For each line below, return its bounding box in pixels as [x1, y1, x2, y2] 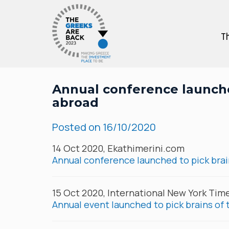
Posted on [52, 120, 103, 134]
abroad [52, 95, 99, 110]
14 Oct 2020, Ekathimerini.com [52, 142, 185, 154]
